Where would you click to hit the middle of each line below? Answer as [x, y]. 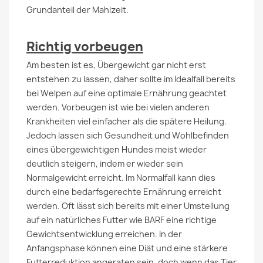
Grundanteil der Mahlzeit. [78, 10]
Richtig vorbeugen [85, 47]
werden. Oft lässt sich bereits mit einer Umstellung [128, 206]
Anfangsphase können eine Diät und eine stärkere [127, 248]
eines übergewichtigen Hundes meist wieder [117, 149]
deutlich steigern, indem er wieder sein [105, 163]
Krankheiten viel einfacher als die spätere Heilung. [127, 121]
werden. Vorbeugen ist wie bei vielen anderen [118, 107]
